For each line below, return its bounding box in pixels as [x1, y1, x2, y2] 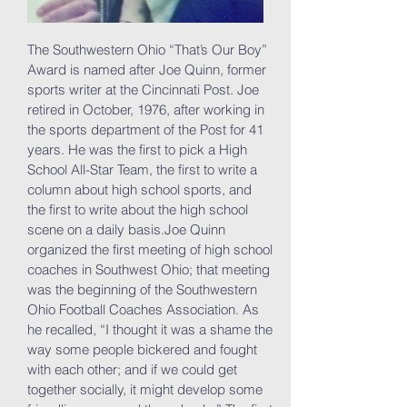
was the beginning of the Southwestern [27, 281, 257, 298]
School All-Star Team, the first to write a [27, 161, 257, 178]
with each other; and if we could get [27, 361, 237, 378]
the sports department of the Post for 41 [27, 121, 263, 138]
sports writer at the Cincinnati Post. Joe [27, 81, 259, 98]
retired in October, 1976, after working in [27, 101, 264, 118]
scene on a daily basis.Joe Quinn [27, 221, 225, 238]
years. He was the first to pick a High [27, 141, 247, 158]
